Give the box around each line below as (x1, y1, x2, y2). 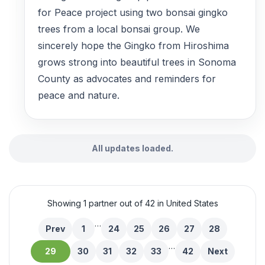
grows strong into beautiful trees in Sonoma (38, 56, 236, 68)
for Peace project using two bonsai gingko (38, 6, 228, 18)
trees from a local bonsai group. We (38, 22, 200, 35)
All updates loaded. (92, 143, 173, 153)
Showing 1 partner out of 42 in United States (47, 198, 218, 208)
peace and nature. (38, 89, 119, 101)
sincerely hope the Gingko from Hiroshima (38, 39, 229, 51)
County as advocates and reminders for (38, 72, 216, 85)
